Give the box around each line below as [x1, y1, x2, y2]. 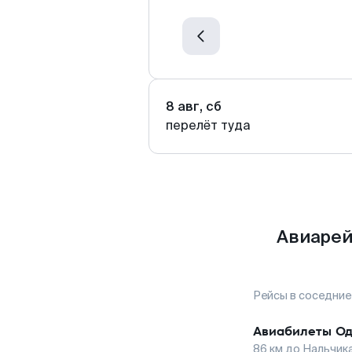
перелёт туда [166, 117, 251, 134]
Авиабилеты [253, 322, 332, 340]
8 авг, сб [166, 98, 222, 115]
